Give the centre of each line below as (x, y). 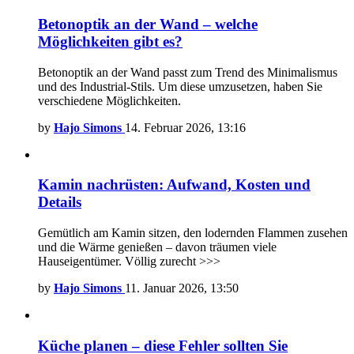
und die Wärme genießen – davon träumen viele (157, 247)
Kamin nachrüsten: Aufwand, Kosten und (174, 185)
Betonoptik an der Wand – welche (148, 24)
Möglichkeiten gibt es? (110, 41)
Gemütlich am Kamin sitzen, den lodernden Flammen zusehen (193, 233)
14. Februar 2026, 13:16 (185, 127)
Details (60, 202)
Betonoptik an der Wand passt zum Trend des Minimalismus (188, 72)
